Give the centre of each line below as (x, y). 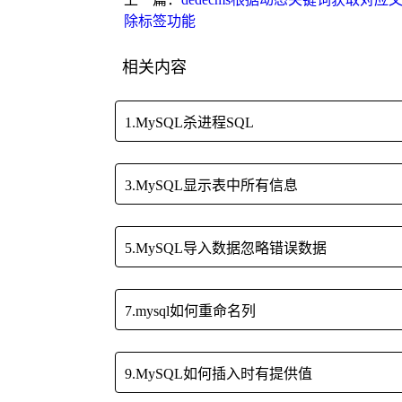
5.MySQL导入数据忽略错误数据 (226, 249)
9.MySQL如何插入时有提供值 (218, 374)
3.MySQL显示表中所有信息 (211, 186)
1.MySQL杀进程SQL (189, 123)
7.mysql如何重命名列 (190, 311)
